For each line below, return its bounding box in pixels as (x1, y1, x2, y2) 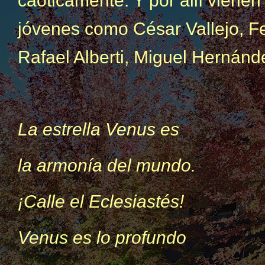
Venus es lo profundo (18, 228, 186, 247)
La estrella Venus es (18, 119, 179, 139)
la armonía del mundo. (18, 156, 196, 175)
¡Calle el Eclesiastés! (18, 192, 184, 211)
